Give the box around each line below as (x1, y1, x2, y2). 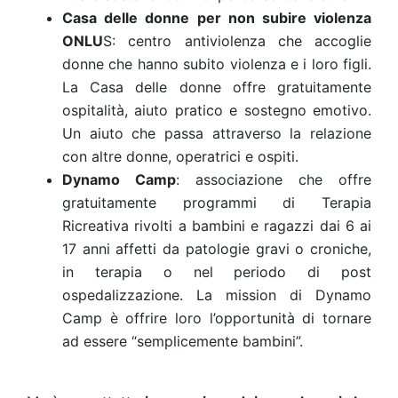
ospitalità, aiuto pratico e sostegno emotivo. (62, 101, 371, 119)
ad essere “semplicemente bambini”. (62, 332, 303, 350)
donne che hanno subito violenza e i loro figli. (62, 55, 371, 73)
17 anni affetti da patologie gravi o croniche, (62, 240, 371, 258)
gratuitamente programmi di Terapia (62, 194, 371, 211)
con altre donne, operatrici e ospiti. (62, 147, 303, 165)
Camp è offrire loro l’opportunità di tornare (62, 309, 371, 327)
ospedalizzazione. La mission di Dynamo (62, 286, 371, 304)
